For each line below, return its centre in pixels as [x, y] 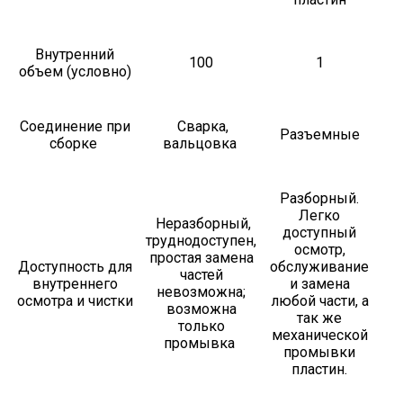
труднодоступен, [201, 241]
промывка [201, 344]
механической [319, 336]
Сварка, [201, 127]
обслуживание [319, 267]
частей [201, 275]
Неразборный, [201, 224]
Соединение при [75, 127]
